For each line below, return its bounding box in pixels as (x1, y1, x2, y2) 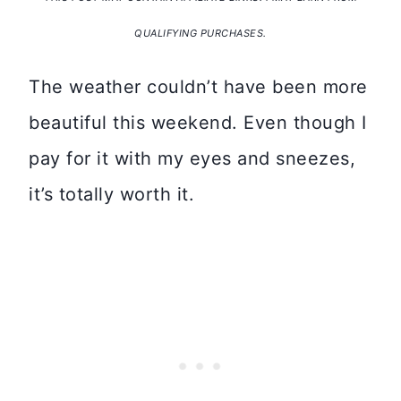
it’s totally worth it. (29, 183, 194, 206)
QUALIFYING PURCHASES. (134, 27, 267, 40)
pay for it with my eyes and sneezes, (29, 148, 355, 170)
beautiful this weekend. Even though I (29, 112, 367, 134)
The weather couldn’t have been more (29, 76, 368, 98)
